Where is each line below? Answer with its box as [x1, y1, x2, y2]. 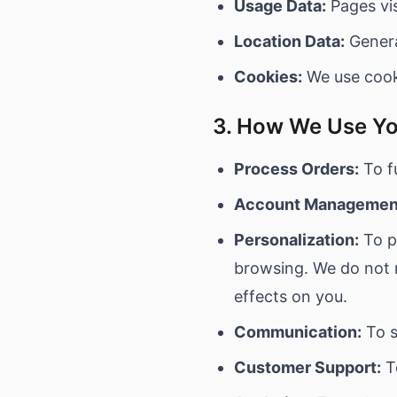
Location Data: [234, 32, 345, 51]
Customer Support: [234, 358, 381, 377]
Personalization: [234, 230, 359, 249]
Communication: [234, 323, 362, 341]
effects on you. [234, 287, 347, 306]
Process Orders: [234, 160, 359, 178]
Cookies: [234, 67, 302, 86]
